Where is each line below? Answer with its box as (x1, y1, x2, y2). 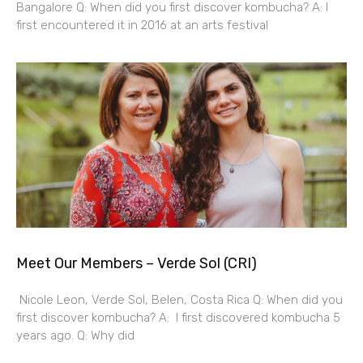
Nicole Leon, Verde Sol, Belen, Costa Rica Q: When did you (16, 292, 343, 307)
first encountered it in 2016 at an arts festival (16, 17, 268, 32)
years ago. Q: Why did (16, 327, 135, 343)
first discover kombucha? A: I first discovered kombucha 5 (16, 310, 340, 325)
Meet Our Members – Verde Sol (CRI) (16, 254, 257, 272)
